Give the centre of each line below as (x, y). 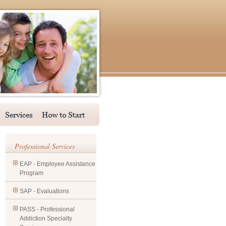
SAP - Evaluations (44, 191)
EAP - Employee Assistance (58, 164)
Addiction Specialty (46, 218)
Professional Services (45, 146)
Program (32, 173)
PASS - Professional (47, 209)
